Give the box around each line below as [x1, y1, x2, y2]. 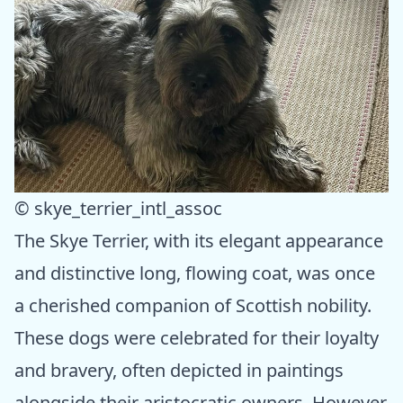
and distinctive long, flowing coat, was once [14, 261, 375, 286]
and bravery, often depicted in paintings [14, 358, 344, 383]
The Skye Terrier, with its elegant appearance [14, 228, 383, 254]
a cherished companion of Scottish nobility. [14, 293, 372, 318]
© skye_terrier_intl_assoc [14, 196, 222, 221]
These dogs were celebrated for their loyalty [14, 326, 379, 351]
